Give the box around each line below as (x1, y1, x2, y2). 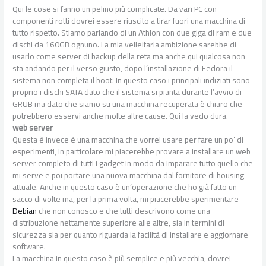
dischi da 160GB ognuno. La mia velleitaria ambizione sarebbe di (12, 36, 237, 52)
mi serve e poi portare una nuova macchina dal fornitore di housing (12, 167, 245, 183)
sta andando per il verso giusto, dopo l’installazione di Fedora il (12, 60, 233, 76)
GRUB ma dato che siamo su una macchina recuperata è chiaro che (12, 96, 243, 112)
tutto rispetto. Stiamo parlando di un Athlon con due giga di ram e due (12, 24, 252, 40)
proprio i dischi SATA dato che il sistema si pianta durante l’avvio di (12, 84, 242, 100)
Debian (12, 202, 39, 218)
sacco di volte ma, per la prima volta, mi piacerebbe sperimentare (12, 191, 239, 207)
